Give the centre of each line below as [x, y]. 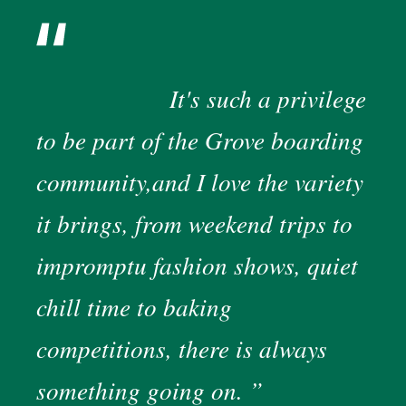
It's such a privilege [268, 98]
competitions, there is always [182, 348]
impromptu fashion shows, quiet [197, 265]
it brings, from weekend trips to [194, 223]
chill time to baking [134, 307]
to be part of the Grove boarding [200, 140]
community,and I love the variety [200, 182]
